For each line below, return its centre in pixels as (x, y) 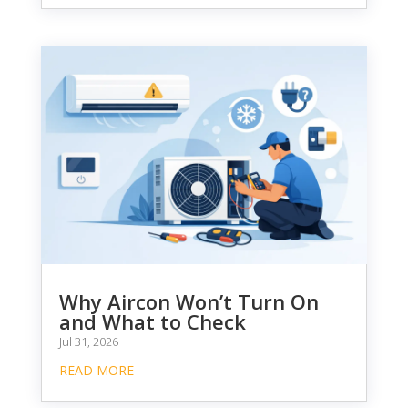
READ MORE (96, 370)
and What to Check (152, 321)
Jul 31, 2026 (88, 341)
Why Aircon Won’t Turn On (189, 301)
